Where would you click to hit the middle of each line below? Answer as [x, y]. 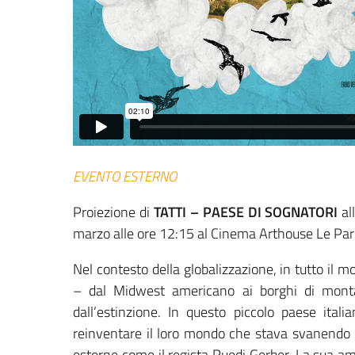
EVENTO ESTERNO [125, 177]
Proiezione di [113, 212]
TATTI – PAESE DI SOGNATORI [246, 212]
